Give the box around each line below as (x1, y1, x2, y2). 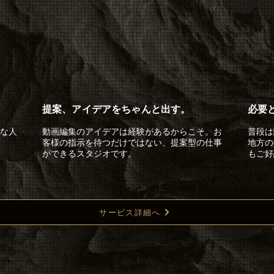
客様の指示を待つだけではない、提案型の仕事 (42, 136, 222, 148)
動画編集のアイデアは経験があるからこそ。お (42, 125, 222, 137)
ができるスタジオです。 (42, 147, 136, 159)
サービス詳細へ (99, 206, 161, 218)
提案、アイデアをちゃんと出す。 (42, 102, 191, 116)
